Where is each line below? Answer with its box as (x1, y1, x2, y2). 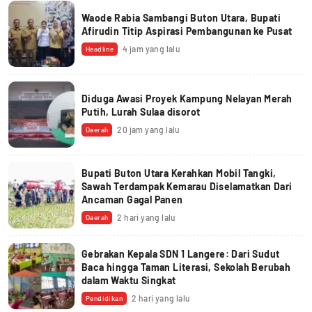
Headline (86, 45, 114, 54)
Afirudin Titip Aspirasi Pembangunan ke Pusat (81, 25, 292, 38)
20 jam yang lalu (117, 125, 180, 135)
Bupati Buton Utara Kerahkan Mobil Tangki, (81, 166, 276, 179)
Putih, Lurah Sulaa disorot (81, 106, 201, 118)
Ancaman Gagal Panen (81, 193, 183, 205)
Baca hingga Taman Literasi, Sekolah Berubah (81, 260, 291, 273)
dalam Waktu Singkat (81, 274, 176, 286)
